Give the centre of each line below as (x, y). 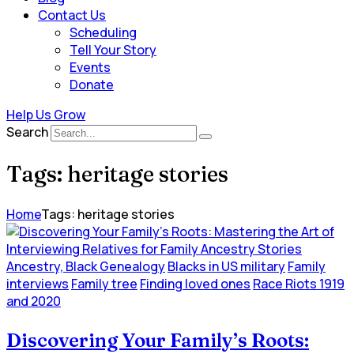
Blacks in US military (226, 266)
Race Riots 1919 (299, 283)
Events (90, 68)
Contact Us (72, 15)
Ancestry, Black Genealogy (86, 266)
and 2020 (34, 301)
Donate (92, 85)
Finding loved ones (195, 283)
